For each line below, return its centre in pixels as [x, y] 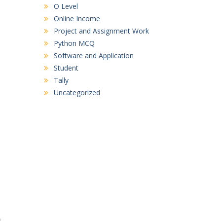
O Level [66, 6]
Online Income [77, 19]
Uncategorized [77, 93]
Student [66, 68]
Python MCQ [74, 43]
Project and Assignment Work [101, 31]
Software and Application [93, 56]
